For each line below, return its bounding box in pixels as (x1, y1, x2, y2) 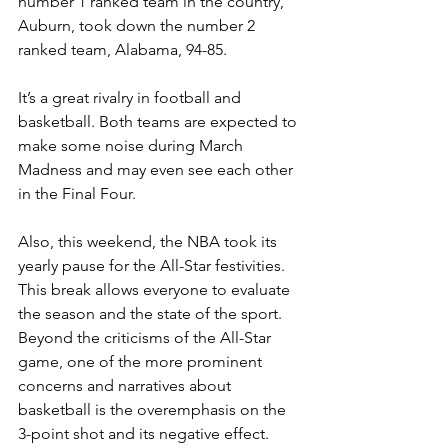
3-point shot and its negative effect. (18, 423, 269, 443)
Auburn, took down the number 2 (18, 15, 259, 35)
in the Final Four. (18, 183, 136, 203)
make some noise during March (18, 135, 247, 155)
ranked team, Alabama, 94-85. (18, 39, 227, 59)
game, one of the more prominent (18, 351, 266, 371)
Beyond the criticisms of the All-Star (18, 327, 275, 347)
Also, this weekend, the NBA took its (18, 231, 281, 251)
